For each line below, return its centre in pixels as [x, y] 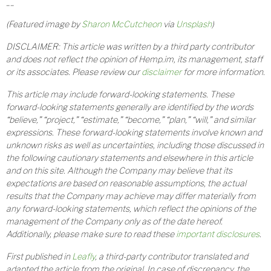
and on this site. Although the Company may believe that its [119, 171]
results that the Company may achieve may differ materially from [131, 196]
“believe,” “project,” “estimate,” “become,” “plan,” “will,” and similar [131, 120]
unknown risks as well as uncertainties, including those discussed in [135, 145]
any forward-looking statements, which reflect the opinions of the [131, 209]
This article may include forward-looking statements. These [120, 94]
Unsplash [194, 24]
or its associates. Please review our [74, 72]
